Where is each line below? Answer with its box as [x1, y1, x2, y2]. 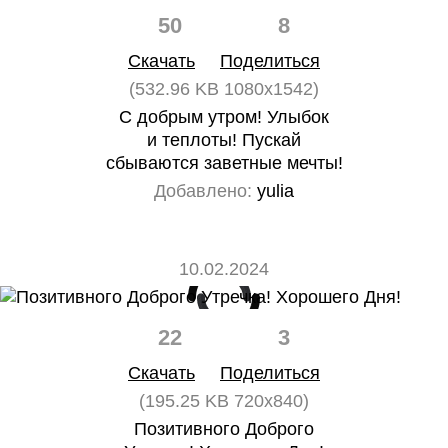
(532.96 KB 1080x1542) [129, 79, 319, 99]
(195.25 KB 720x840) [139, 391, 309, 411]
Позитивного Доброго [134, 419, 314, 439]
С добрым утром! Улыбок [119, 107, 329, 127]
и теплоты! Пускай [147, 130, 301, 150]
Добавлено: [154, 181, 252, 201]
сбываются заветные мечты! [105, 153, 343, 173]
